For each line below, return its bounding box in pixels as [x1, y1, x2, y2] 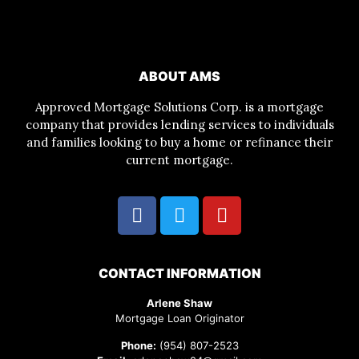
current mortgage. [126, 151, 233, 167]
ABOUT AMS [139, 67, 220, 84]
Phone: [120, 338, 156, 352]
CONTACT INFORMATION [98, 265, 261, 282]
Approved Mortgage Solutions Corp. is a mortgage [35, 99, 324, 115]
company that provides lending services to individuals [25, 116, 334, 132]
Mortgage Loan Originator [115, 312, 244, 325]
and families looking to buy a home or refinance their [26, 134, 333, 150]
